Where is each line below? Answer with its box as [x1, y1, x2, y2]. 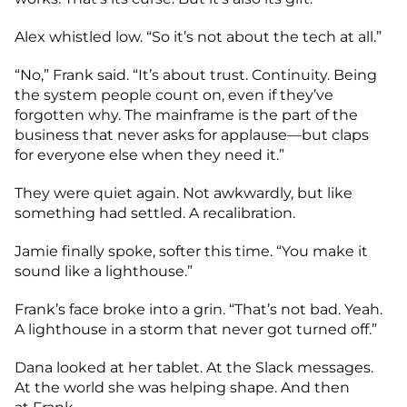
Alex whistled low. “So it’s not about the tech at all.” [15, 28, 382, 45]
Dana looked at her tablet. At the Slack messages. [15, 359, 373, 376]
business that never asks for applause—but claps [15, 126, 369, 144]
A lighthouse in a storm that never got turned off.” [15, 321, 377, 338]
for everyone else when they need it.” [15, 146, 284, 164]
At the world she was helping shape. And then [15, 379, 350, 396]
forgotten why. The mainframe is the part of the [15, 106, 358, 124]
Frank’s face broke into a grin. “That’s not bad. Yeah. [15, 301, 382, 318]
